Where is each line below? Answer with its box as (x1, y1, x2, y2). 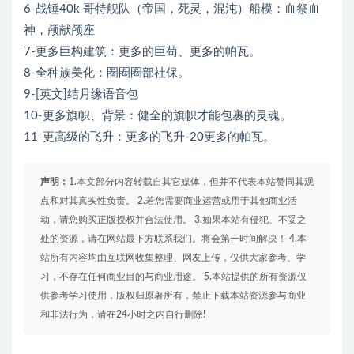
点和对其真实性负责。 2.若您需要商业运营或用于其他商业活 (40, 196, 297, 206)
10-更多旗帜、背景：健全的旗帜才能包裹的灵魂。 (24, 110, 292, 122)
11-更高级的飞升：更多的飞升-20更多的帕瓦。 (24, 131, 275, 144)
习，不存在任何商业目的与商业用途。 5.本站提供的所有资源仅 (40, 272, 307, 282)
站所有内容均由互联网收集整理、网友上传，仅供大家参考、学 (40, 253, 306, 263)
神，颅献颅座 (24, 24, 95, 37)
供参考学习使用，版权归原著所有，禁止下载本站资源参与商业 (40, 291, 306, 301)
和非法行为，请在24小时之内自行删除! (40, 310, 205, 320)
